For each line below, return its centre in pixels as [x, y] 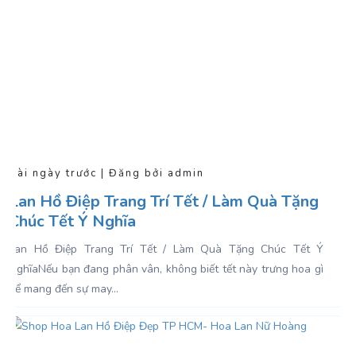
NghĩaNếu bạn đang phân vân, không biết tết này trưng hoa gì [166, 269]
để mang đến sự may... [64, 289]
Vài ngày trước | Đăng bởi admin [106, 173]
